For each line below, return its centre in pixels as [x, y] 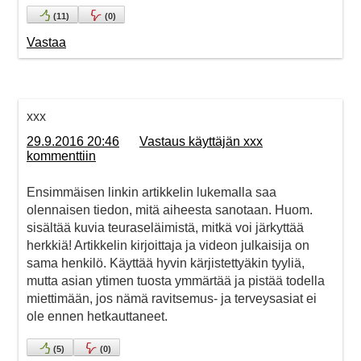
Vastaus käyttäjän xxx [201, 142]
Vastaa [46, 43]
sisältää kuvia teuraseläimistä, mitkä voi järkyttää [165, 228]
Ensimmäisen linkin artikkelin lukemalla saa [151, 193]
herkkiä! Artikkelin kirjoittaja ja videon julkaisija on [168, 246]
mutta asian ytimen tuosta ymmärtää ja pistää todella [176, 281]
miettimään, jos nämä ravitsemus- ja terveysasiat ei [172, 299]
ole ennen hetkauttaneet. [97, 317]
